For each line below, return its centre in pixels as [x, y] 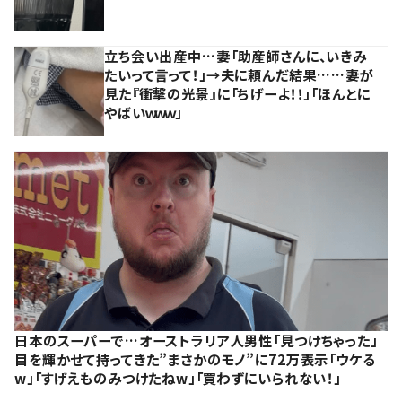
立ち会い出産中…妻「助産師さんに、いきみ [236, 55]
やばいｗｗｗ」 [143, 112]
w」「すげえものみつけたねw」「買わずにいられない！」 [178, 377]
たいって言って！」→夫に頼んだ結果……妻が [239, 74]
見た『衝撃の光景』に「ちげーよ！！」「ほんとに [237, 93]
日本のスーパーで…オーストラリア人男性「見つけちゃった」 [196, 340]
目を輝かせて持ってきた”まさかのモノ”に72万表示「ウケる [195, 358]
